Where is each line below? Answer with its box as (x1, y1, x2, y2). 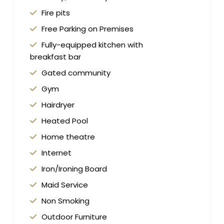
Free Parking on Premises (41, 23, 134, 34)
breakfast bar (30, 51, 81, 62)
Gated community (41, 67, 111, 78)
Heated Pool (41, 115, 88, 126)
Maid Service (41, 179, 88, 190)
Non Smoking (41, 195, 90, 206)
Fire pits (41, 7, 70, 18)
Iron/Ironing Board (41, 163, 107, 174)
